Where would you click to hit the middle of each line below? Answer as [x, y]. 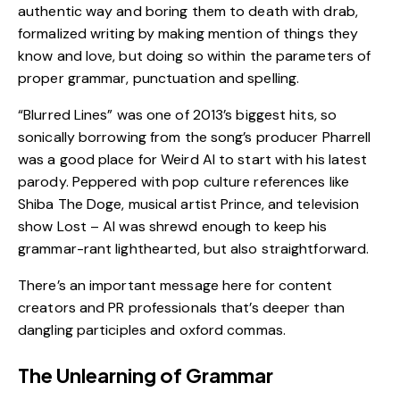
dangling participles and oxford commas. [152, 329]
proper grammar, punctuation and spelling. [159, 78]
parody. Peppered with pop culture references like [183, 181]
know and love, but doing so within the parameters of [195, 55]
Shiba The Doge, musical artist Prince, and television [189, 204]
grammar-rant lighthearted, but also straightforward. [194, 248]
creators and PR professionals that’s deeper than [181, 307]
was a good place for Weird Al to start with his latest [193, 159]
